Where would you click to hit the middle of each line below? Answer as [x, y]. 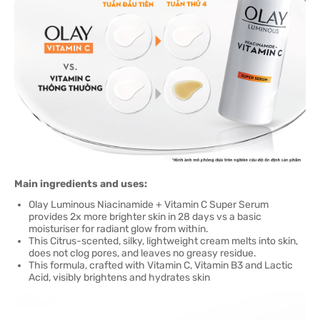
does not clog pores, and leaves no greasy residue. [142, 253]
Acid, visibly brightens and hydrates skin [119, 277]
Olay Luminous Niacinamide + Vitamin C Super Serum [149, 205]
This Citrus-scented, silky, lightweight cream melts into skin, [163, 241]
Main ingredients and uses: [81, 184]
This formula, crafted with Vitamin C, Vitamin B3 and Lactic [161, 265]
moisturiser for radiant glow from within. [119, 229]
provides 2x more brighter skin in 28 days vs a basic [145, 217]
